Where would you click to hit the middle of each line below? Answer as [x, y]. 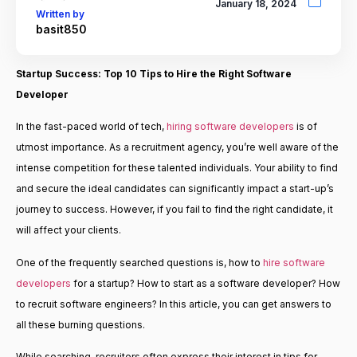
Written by [60, 14]
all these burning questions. [80, 324]
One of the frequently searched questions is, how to [139, 262]
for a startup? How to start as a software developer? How [206, 283]
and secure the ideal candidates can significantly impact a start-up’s [175, 189]
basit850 [61, 29]
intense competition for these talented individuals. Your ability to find [177, 168]
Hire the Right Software [234, 74]
